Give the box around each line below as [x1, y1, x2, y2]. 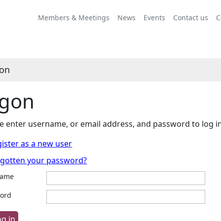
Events [144, 12, 165, 22]
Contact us [173, 12, 208, 22]
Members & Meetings [38, 12, 110, 22]
